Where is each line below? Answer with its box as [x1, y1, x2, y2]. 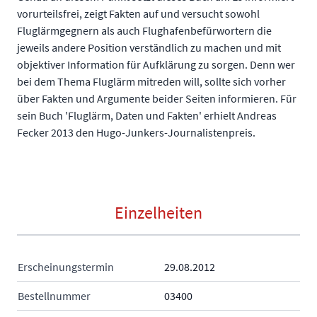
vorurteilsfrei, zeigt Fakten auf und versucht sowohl [17, 6, 260, 21]
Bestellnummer [18, 288, 91, 303]
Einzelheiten [115, 201, 202, 224]
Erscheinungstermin [18, 259, 114, 274]
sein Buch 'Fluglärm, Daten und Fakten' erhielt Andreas [17, 108, 277, 122]
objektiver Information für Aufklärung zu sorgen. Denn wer [17, 57, 295, 71]
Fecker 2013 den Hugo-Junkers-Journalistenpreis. [17, 125, 255, 139]
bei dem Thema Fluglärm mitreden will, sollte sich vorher [17, 74, 286, 88]
